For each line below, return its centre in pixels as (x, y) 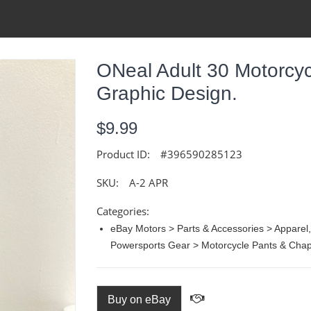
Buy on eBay (139, 300)
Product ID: (123, 154)
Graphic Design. (167, 93)
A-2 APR (149, 183)
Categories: (123, 211)
